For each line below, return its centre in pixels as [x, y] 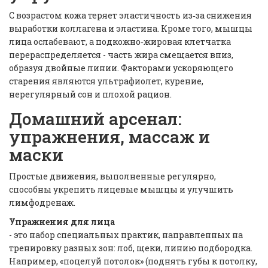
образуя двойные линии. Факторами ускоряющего [121, 68]
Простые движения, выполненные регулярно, [112, 176]
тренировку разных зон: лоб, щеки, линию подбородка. [131, 248]
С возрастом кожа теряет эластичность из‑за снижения [130, 16]
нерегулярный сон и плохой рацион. [90, 95]
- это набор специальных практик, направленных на [126, 235]
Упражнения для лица [62, 222]
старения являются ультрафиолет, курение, [106, 81]
